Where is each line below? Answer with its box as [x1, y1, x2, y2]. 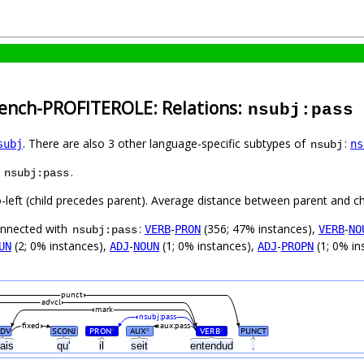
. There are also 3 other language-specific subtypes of [23, 136, 309, 152]
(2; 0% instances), [11, 238, 110, 254]
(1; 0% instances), [159, 238, 258, 254]
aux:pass [159, 321, 190, 331]
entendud [190, 340, 236, 353]
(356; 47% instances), [201, 221, 318, 237]
